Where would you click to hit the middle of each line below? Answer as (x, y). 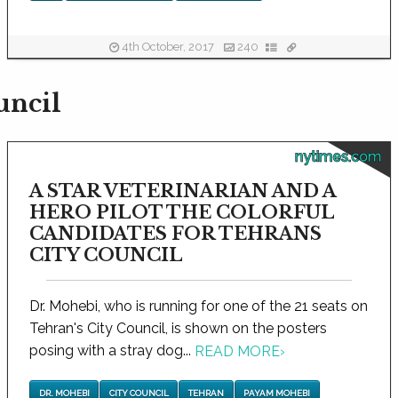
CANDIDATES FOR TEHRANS (175, 234)
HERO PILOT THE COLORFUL (181, 212)
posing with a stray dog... (111, 350)
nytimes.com (338, 157)
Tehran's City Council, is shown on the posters (178, 328)
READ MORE (237, 352)
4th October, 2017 (168, 47)
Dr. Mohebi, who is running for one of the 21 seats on (198, 306)
